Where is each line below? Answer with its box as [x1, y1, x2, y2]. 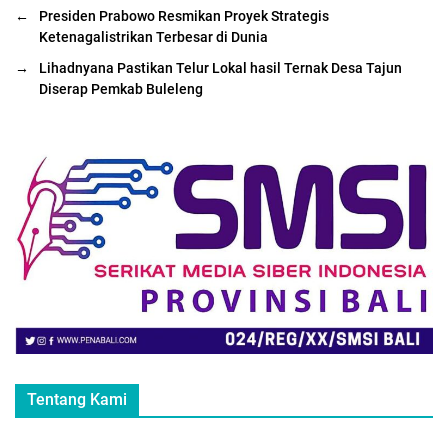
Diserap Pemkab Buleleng [39, 80, 203, 97]
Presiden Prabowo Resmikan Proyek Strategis [39, 7, 329, 24]
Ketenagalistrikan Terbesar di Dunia [39, 28, 268, 45]
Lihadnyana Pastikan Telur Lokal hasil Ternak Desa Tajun [39, 59, 402, 76]
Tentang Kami [27, 389, 127, 409]
